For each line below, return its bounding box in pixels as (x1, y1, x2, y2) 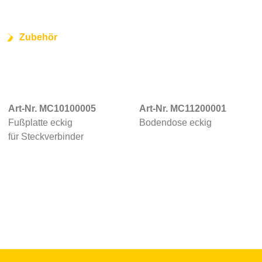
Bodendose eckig (139, 118, 212, 127)
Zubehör (19, 32, 57, 42)
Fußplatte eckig (8, 118, 73, 127)
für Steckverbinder (8, 132, 84, 142)
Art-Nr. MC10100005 (8, 104, 96, 113)
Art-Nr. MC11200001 (139, 104, 226, 113)
